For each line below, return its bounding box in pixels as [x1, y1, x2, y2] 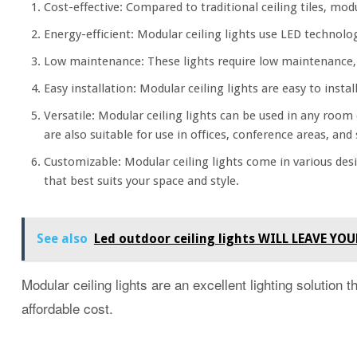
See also [36, 230, 88, 246]
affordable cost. [21, 297, 113, 318]
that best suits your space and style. [44, 174, 240, 189]
